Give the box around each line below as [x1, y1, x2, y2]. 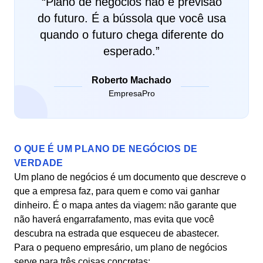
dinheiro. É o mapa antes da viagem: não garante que [14, 200, 237, 210]
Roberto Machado [92, 75, 171, 85]
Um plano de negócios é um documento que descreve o [14, 172, 246, 182]
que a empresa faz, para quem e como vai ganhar [14, 186, 220, 196]
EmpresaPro [108, 89, 155, 98]
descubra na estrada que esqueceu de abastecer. [14, 228, 219, 238]
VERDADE [14, 158, 63, 168]
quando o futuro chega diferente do [39, 28, 224, 41]
